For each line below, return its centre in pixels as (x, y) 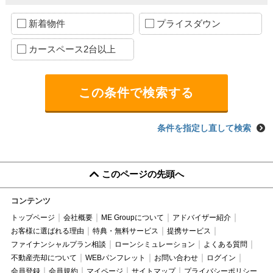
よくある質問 (225, 244)
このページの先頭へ (143, 174)
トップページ (33, 217)
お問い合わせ (176, 257)
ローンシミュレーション (154, 244)
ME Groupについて (132, 217)
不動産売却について (44, 257)
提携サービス (189, 231)
